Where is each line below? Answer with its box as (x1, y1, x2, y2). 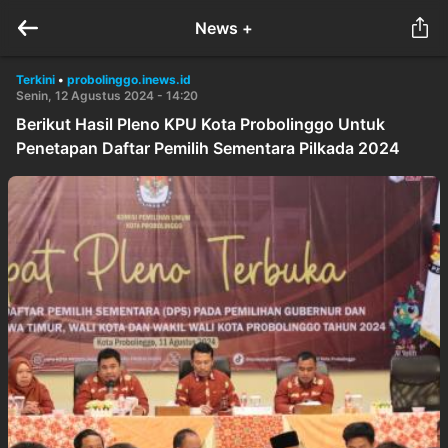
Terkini (16, 72, 55, 87)
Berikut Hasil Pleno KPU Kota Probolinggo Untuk (16, 114, 385, 134)
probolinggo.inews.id (67, 72, 191, 87)
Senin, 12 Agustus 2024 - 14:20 (16, 88, 198, 103)
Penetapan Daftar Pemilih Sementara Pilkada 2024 (16, 138, 400, 158)
